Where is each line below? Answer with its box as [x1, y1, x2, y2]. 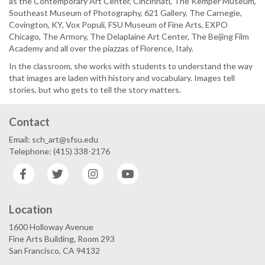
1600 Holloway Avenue [9, 221, 93, 232]
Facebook [36, 163, 72, 174]
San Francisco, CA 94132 [9, 245, 100, 256]
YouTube [140, 163, 174, 174]
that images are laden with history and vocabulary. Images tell [9, 73, 235, 83]
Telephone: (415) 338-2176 [9, 146, 110, 157]
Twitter [71, 163, 100, 174]
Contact [9, 115, 50, 129]
